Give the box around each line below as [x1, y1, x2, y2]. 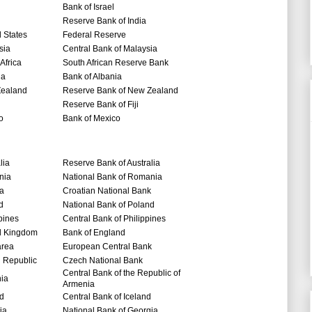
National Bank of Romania [63, 172, 162, 182]
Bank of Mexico [63, 114, 120, 124]
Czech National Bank [63, 256, 143, 266]
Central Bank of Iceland [63, 292, 151, 302]
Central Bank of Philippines [63, 214, 166, 224]
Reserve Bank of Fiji [63, 100, 139, 110]
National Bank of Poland [63, 200, 155, 210]
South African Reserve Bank [63, 58, 169, 68]
